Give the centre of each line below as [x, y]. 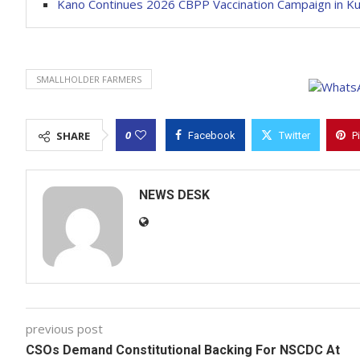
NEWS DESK [174, 195]
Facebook [212, 135]
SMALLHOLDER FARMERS [89, 79]
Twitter [295, 135]
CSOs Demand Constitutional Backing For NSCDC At [183, 350]
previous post [64, 329]
